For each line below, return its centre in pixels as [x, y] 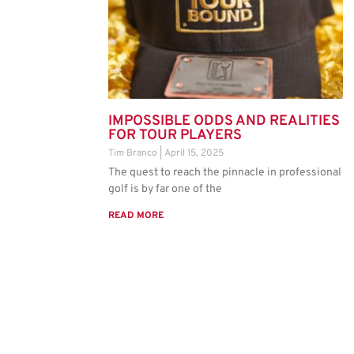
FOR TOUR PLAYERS [175, 136]
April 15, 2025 [194, 154]
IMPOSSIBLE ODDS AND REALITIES [224, 122]
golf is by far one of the [165, 190]
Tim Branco [134, 154]
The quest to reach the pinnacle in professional [225, 173]
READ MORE [136, 216]
